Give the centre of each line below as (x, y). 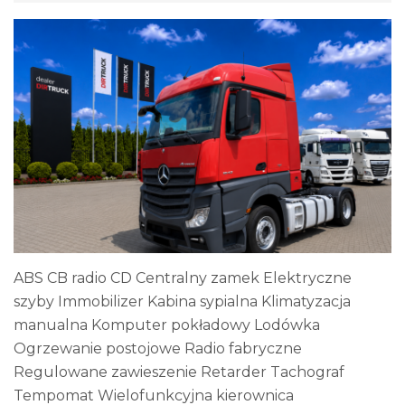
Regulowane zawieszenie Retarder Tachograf (179, 372)
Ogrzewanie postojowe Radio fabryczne (158, 349)
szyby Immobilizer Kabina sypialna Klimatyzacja (182, 302)
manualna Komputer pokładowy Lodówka (167, 325)
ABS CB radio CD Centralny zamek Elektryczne (183, 278)
